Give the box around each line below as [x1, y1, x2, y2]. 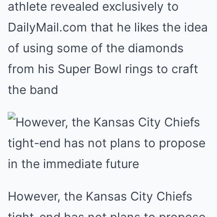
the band [8, 82, 58, 97]
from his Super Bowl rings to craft [8, 62, 198, 76]
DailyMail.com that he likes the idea [8, 20, 208, 34]
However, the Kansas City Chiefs [8, 189, 192, 203]
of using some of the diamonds [8, 41, 184, 55]
